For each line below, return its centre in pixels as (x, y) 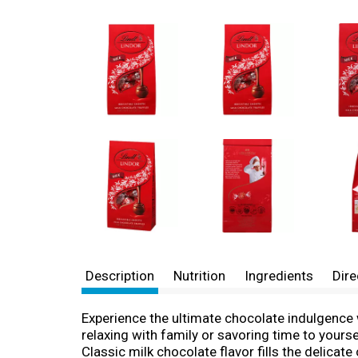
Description (120, 276)
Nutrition (199, 276)
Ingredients (279, 276)
